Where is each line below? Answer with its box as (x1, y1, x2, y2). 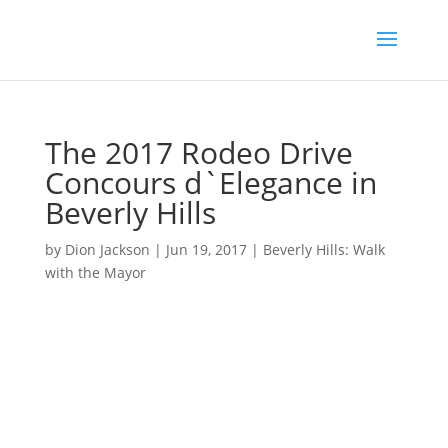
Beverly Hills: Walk (262, 240, 385, 259)
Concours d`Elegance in (44, 162, 377, 203)
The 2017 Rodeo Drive (44, 132, 353, 173)
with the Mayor (44, 263, 146, 282)
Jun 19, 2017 (165, 240, 247, 259)
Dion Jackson (64, 240, 150, 259)
